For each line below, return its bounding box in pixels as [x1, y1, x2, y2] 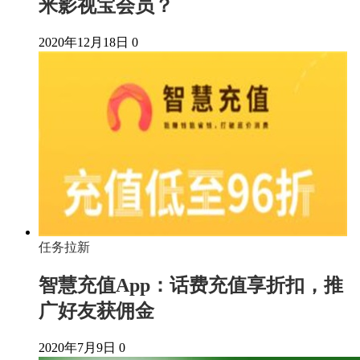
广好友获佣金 [39, 300, 154, 321]
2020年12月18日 [39, 35, 129, 50]
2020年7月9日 [39, 340, 116, 354]
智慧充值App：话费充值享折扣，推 [39, 274, 343, 296]
